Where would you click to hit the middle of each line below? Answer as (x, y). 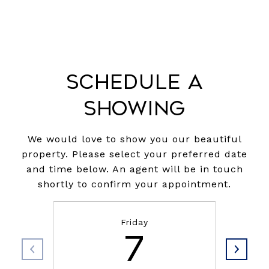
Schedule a (134, 82)
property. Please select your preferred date (134, 154)
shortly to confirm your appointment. (134, 184)
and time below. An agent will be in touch (134, 169)
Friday (134, 222)
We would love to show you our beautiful (134, 139)
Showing (134, 109)
